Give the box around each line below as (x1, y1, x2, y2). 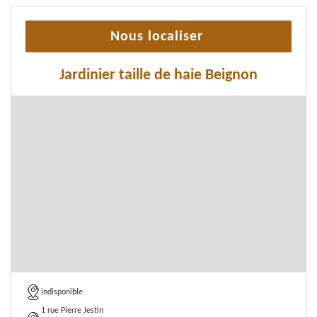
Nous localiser (110, 30, 203, 44)
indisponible (41, 288, 83, 296)
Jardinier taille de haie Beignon (59, 67, 258, 83)
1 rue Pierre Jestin (41, 306, 103, 315)
